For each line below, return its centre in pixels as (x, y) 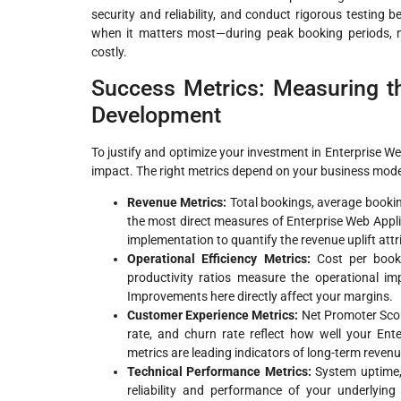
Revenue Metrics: (177, 203)
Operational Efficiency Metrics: (219, 259)
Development (156, 115)
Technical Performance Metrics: (219, 372)
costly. (109, 52)
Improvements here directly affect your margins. (260, 297)
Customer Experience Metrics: (213, 316)
